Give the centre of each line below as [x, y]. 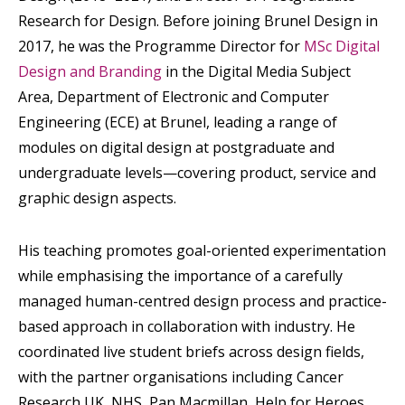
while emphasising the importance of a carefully [180, 276]
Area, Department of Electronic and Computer [174, 97]
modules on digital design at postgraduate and [176, 147]
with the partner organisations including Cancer [181, 377]
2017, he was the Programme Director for [161, 46]
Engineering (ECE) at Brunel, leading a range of [178, 122]
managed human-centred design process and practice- [202, 301]
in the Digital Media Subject [256, 71]
